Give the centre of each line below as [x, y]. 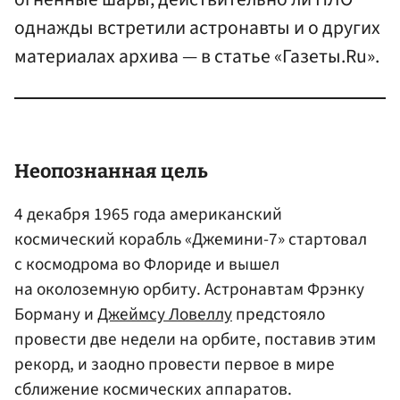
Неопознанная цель [111, 172]
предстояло [279, 315]
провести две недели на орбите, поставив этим [195, 340]
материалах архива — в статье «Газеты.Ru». [197, 57]
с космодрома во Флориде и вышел [147, 265]
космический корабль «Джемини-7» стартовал [191, 240]
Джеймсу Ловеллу [165, 315]
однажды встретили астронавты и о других [197, 29]
